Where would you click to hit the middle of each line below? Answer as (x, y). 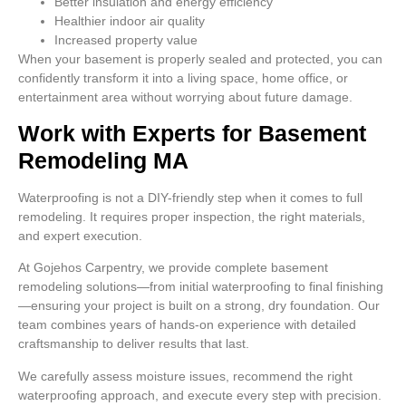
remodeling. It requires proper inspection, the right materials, (192, 217)
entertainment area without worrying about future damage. (185, 97)
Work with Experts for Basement (192, 134)
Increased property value (126, 39)
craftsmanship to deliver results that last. (134, 344)
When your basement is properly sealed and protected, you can (200, 58)
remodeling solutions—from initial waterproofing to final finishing (201, 287)
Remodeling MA (103, 161)
